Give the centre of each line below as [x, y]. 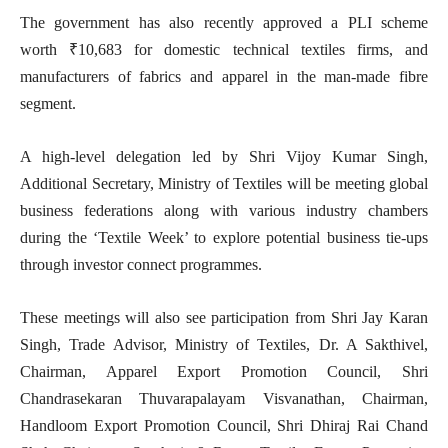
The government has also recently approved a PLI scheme [224, 22]
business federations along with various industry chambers [224, 210]
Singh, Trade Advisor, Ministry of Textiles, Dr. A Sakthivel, [224, 344]
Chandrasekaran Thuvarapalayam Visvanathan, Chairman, [224, 398]
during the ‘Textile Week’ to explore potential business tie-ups [224, 237]
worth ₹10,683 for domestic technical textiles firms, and [224, 49]
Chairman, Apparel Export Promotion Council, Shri [224, 371]
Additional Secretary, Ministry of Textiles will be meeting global [224, 183]
